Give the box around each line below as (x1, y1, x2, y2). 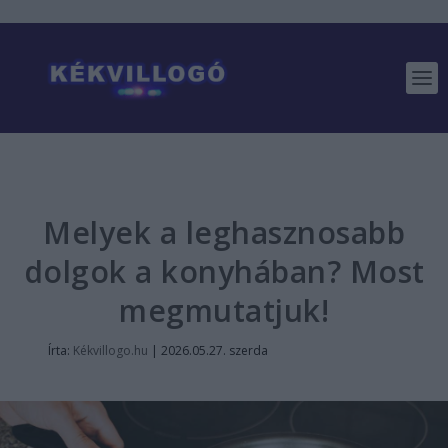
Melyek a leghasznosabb (43, 212, 405, 253)
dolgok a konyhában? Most (23, 251, 425, 292)
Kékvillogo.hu (72, 342, 148, 359)
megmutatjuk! (119, 290, 329, 331)
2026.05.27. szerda (160, 342, 268, 359)
